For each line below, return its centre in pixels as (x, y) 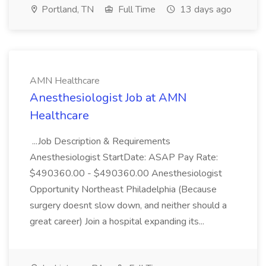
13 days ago (205, 9)
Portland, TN (66, 9)
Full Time (136, 9)
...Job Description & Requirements (100, 141)
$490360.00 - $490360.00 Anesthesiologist (126, 173)
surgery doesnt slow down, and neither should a (128, 205)
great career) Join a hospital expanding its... (118, 221)
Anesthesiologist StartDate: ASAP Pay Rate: (124, 157)
